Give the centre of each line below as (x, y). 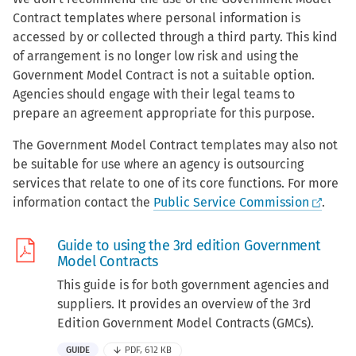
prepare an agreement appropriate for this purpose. (164, 114)
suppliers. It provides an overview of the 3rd (184, 304)
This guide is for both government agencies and (193, 285)
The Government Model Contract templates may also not (175, 145)
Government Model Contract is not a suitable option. (164, 75)
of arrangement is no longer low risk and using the (156, 56)
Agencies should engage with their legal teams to (154, 95)
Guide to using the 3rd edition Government (189, 246)
